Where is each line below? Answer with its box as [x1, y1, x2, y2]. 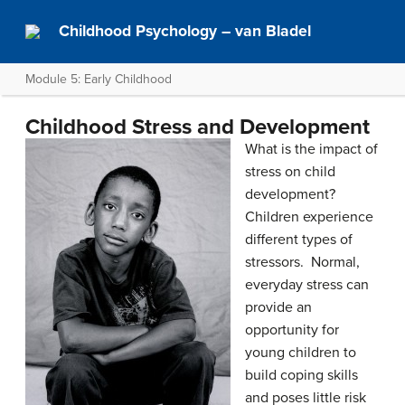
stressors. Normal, [245, 253, 360, 271]
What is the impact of [245, 140, 378, 158]
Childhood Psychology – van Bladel [59, 22, 312, 41]
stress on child [245, 163, 335, 181]
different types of [245, 231, 353, 249]
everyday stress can [245, 276, 369, 294]
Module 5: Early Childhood [25, 71, 172, 87]
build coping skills [245, 366, 358, 384]
